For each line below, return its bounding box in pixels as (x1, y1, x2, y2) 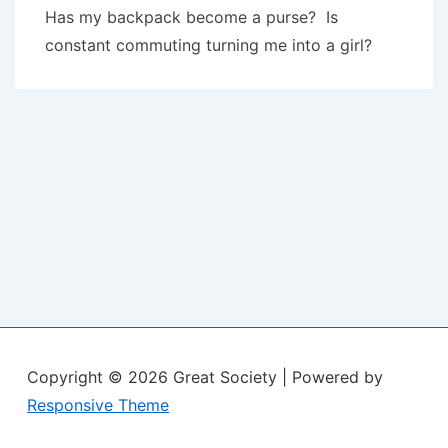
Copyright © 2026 (27, 367, 173, 387)
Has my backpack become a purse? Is (45, 7, 338, 27)
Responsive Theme (27, 395, 169, 415)
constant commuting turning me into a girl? (45, 35, 372, 55)
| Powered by (282, 367, 383, 387)
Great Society (173, 367, 282, 387)
